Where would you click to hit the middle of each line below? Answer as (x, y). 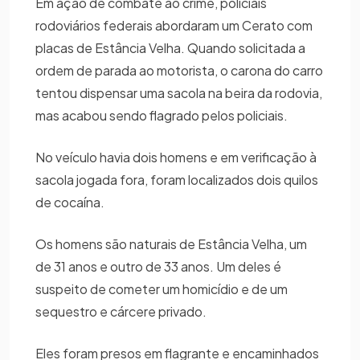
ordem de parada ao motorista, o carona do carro (179, 70)
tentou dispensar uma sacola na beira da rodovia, (179, 92)
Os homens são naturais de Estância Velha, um (171, 243)
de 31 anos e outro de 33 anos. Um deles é (158, 266)
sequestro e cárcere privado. (121, 311)
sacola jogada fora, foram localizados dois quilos (177, 179)
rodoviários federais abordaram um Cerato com (174, 25)
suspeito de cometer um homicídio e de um (162, 288)
